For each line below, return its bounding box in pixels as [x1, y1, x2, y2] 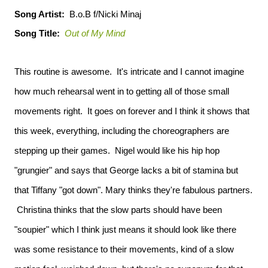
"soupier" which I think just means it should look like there [14, 224, 236, 234]
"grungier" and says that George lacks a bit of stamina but [14, 165, 238, 175]
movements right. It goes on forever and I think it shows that [14, 106, 249, 116]
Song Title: [14, 28, 60, 38]
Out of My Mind [65, 28, 125, 38]
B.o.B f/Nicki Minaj [65, 9, 141, 19]
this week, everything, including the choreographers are [14, 126, 229, 136]
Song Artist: [14, 9, 65, 19]
